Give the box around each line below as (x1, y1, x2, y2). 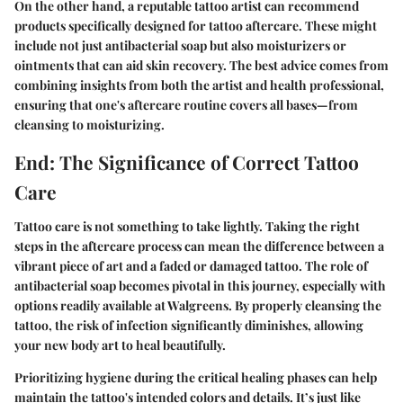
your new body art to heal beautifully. (14, 336, 226, 354)
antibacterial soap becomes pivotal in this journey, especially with (14, 276, 386, 294)
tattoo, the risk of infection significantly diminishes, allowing (14, 316, 363, 334)
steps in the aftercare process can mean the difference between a (14, 237, 384, 255)
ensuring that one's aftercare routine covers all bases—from (14, 96, 358, 114)
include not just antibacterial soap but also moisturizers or (14, 37, 346, 55)
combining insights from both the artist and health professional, (14, 76, 384, 94)
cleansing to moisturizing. (14, 116, 165, 134)
